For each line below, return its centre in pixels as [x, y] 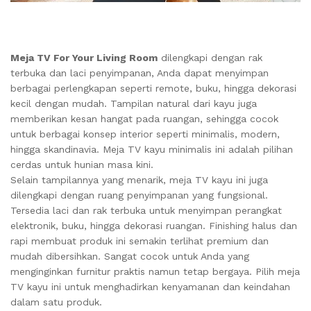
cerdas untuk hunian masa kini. [82, 165]
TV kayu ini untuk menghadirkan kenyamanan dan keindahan [150, 287]
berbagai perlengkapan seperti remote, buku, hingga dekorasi [153, 89]
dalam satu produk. [56, 302]
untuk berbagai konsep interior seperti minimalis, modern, [145, 134]
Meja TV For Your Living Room [84, 58]
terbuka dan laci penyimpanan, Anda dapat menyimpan [140, 73]
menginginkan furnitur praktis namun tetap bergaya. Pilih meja [155, 272]
